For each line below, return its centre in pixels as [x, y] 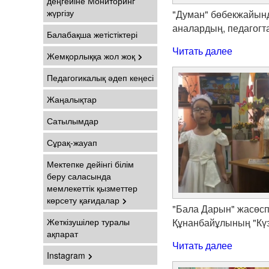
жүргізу [60, 13]
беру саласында [79, 176]
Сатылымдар [73, 121]
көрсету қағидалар [83, 200]
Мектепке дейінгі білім [90, 164]
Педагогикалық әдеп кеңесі [100, 77]
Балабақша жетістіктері [92, 34]
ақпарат [62, 234]
